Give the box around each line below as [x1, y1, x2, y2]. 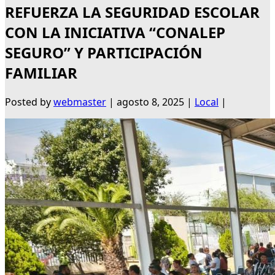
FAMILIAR [5, 63, 77, 83]
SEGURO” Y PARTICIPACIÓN [5, 42, 203, 63]
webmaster [53, 95, 106, 109]
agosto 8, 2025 [117, 95, 184, 109]
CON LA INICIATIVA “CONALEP [5, 22, 225, 43]
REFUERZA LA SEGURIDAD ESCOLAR [5, 2, 260, 23]
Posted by [5, 95, 53, 109]
